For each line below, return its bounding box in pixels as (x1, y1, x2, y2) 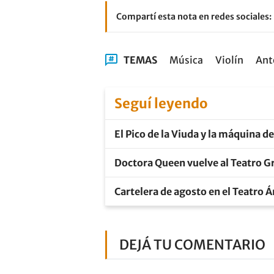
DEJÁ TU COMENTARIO (119, 236, 265, 253)
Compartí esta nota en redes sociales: (116, 11, 272, 22)
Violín (215, 54, 243, 66)
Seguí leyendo (114, 95, 208, 112)
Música (169, 54, 203, 66)
